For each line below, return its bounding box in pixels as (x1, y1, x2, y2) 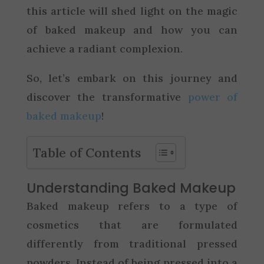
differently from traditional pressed (26, 236, 238, 250)
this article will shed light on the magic (26, 4, 238, 18)
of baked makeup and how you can (26, 22, 238, 37)
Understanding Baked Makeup (26, 178, 236, 197)
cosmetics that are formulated (26, 217, 238, 232)
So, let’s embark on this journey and (26, 71, 238, 85)
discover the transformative (26, 90, 188, 104)
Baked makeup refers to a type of (26, 199, 238, 213)
